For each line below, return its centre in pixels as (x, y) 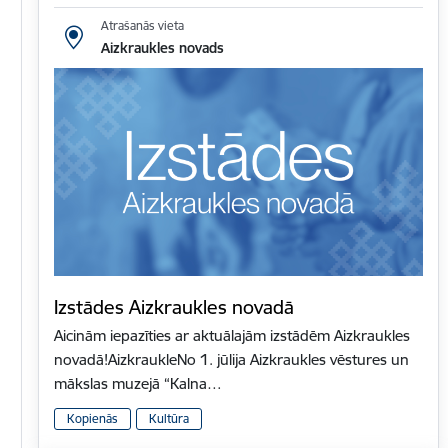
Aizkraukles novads (162, 47)
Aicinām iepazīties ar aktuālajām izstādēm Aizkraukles (232, 335)
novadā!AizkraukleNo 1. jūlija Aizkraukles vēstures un (231, 359)
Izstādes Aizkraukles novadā (174, 306)
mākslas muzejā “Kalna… (138, 383)
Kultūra (169, 419)
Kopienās (92, 419)
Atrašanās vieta (142, 25)
